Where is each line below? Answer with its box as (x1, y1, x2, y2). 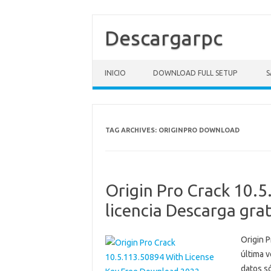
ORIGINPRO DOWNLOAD (158, 126, 240, 134)
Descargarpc (105, 26, 223, 49)
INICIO (105, 69, 126, 77)
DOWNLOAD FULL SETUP (153, 69, 237, 77)
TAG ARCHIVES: (105, 126, 158, 134)
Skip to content (93, 59, 149, 69)
